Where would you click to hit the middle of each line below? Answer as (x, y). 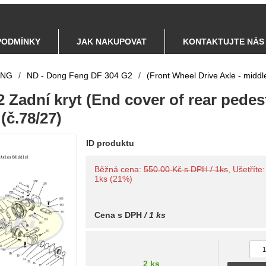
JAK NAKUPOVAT (112, 42)
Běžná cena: (119, 169)
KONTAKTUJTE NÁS (224, 42)
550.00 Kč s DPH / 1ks (186, 169)
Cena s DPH (118, 215)
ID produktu (110, 143)
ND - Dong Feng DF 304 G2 (80, 75)
